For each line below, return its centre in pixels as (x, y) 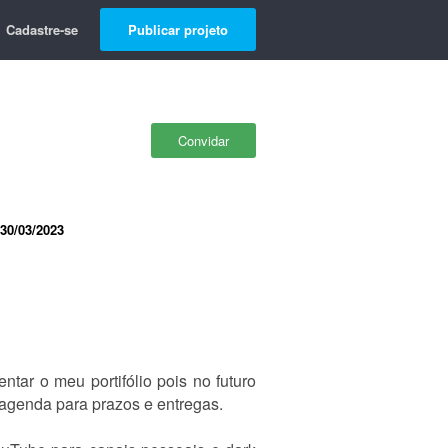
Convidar (203, 140)
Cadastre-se (42, 29)
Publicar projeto (178, 29)
